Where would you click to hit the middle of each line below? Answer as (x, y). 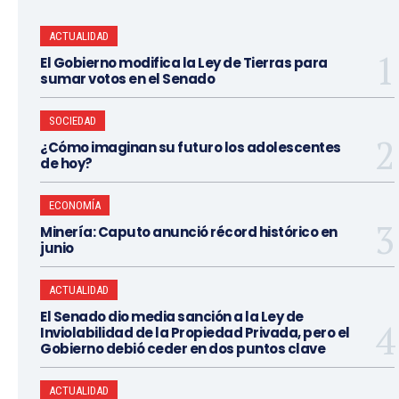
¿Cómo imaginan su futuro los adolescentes (191, 147)
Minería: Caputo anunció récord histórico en (189, 232)
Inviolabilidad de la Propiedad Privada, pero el (195, 332)
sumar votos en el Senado (127, 78)
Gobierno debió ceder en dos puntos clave (183, 348)
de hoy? (66, 163)
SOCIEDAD (73, 120)
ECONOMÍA (75, 205)
